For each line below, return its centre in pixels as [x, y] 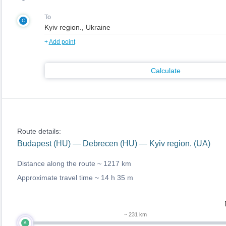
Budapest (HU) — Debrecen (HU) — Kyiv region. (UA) [114, 144]
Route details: [39, 131]
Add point [62, 42]
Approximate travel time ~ [59, 178]
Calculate [166, 71]
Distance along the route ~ [60, 163]
